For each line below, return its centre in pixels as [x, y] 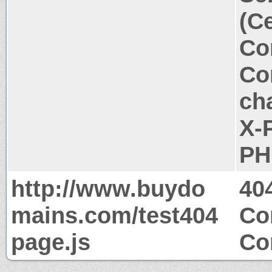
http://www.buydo [108, 188]
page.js [51, 242]
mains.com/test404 [114, 215]
